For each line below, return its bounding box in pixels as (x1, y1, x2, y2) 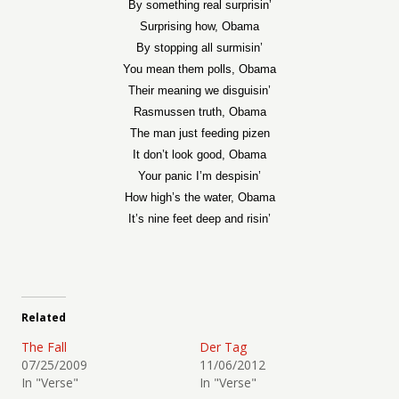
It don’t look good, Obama (133, 148, 266, 161)
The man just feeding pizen (129, 126, 270, 140)
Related (21, 310, 66, 325)
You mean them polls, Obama (123, 62, 276, 76)
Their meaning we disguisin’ (128, 84, 271, 97)
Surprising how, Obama (140, 20, 259, 33)
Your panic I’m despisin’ (138, 169, 261, 183)
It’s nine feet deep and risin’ (128, 212, 271, 225)
